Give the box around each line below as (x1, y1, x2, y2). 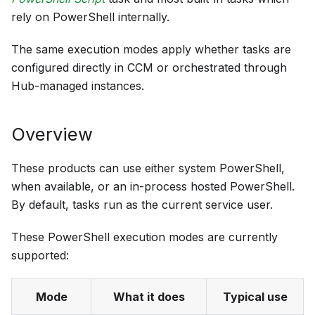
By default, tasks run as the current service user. (11, 198, 273, 212)
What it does (112, 290, 185, 304)
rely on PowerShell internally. (11, 10, 169, 25)
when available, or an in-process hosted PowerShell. (11, 179, 295, 194)
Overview (11, 123, 93, 146)
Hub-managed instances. (11, 79, 144, 94)
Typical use (222, 290, 288, 304)
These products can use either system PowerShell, (11, 161, 285, 176)
